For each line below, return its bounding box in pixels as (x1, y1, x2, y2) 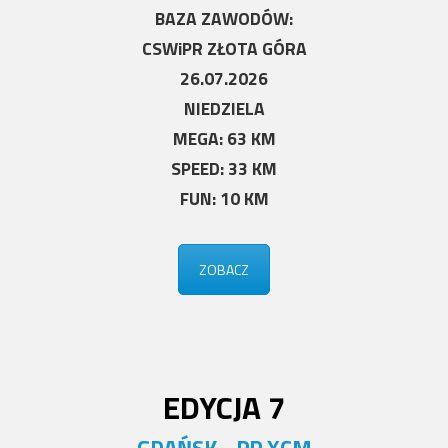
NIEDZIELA (183, 95, 265, 122)
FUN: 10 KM (179, 185, 269, 212)
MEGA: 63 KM (172, 125, 276, 152)
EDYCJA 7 (162, 382, 286, 431)
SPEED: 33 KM (171, 155, 277, 182)
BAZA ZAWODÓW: (155, 5, 293, 32)
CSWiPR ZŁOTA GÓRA (141, 35, 307, 62)
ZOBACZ (199, 259, 249, 280)
